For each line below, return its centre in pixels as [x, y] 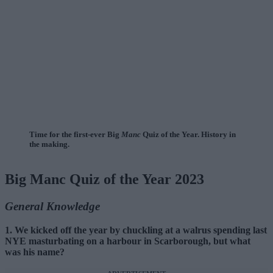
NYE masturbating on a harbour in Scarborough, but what [128, 241]
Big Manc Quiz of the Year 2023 [105, 179]
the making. [49, 144]
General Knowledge [52, 207]
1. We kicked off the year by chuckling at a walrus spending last [136, 230]
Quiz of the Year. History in [188, 135]
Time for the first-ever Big [75, 135]
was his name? [35, 252]
